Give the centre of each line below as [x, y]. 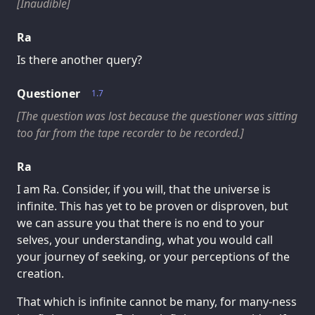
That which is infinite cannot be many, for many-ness [157, 302]
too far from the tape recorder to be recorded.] [130, 133]
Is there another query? [79, 60]
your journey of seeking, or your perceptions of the [153, 257]
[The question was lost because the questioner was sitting [157, 116]
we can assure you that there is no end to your [141, 223]
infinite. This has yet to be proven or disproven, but [153, 206]
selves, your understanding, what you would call [145, 240]
